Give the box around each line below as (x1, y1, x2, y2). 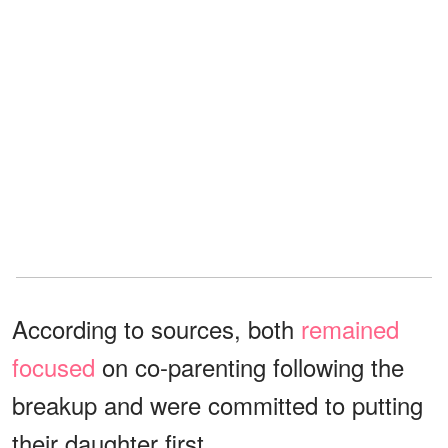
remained (301, 310, 399, 346)
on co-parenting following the (102, 348, 404, 384)
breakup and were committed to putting (12, 386, 423, 422)
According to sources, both (12, 310, 301, 346)
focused (12, 348, 102, 384)
